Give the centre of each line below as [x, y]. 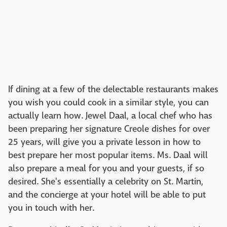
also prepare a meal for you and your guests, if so [106, 169]
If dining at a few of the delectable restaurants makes [113, 90]
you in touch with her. [51, 208]
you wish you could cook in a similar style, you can [108, 103]
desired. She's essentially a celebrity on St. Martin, [106, 182]
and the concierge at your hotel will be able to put [107, 195]
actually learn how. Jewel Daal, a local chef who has [110, 116]
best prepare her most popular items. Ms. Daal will [108, 156]
